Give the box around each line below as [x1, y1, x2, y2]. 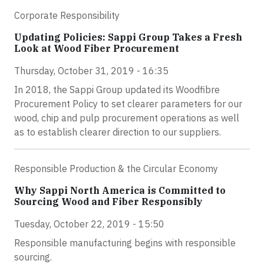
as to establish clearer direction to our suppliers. [14, 126, 221, 138]
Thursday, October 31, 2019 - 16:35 [14, 64, 169, 77]
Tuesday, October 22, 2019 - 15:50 [14, 217, 164, 230]
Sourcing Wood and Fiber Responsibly [14, 195, 203, 207]
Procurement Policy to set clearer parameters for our [14, 97, 242, 110]
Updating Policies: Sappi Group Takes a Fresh [14, 31, 242, 43]
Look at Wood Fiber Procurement [14, 42, 179, 54]
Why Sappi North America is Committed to [14, 184, 226, 196]
